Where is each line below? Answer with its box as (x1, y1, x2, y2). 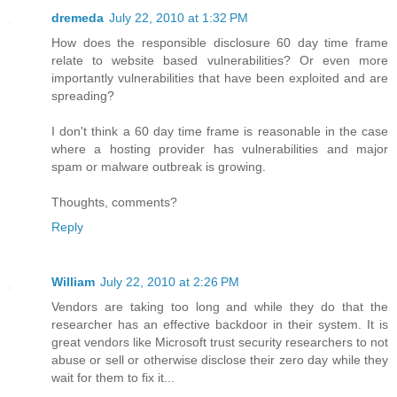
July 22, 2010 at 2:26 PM (100, 275, 239, 290)
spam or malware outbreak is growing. (51, 160, 266, 175)
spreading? (51, 89, 114, 104)
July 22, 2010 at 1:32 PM (109, 11, 248, 26)
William (51, 275, 95, 290)
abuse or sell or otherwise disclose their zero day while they (51, 353, 388, 368)
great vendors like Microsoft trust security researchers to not (51, 335, 388, 350)
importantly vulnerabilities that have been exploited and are (51, 71, 388, 86)
